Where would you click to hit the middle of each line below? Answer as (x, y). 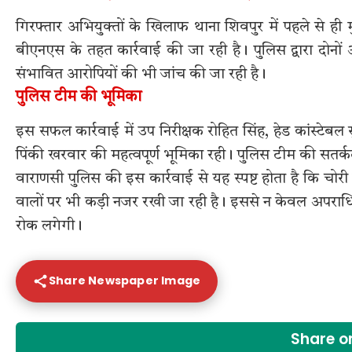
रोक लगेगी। (49, 226)
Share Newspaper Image (125, 281)
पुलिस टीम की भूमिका (79, 98)
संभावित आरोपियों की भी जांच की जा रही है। (141, 75)
